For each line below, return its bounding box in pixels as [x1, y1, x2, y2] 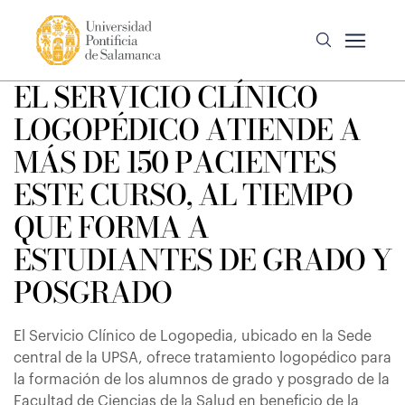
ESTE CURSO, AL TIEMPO [14, 173, 353, 217]
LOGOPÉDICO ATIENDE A [14, 108, 361, 152]
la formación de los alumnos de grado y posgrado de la [14, 372, 390, 387]
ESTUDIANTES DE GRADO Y [14, 238, 391, 282]
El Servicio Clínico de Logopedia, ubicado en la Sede [14, 329, 372, 344]
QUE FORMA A [14, 205, 209, 250]
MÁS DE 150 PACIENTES [14, 140, 336, 184]
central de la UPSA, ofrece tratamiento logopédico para [14, 351, 391, 365]
